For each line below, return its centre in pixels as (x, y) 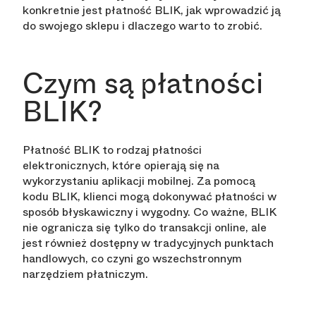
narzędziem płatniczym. (85, 274)
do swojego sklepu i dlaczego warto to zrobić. (142, 26)
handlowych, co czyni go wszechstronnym (132, 259)
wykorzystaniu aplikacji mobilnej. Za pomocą (139, 181)
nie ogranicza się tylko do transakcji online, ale (145, 228)
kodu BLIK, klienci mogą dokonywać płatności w (150, 197)
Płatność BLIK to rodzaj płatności (112, 150)
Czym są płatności (143, 84)
